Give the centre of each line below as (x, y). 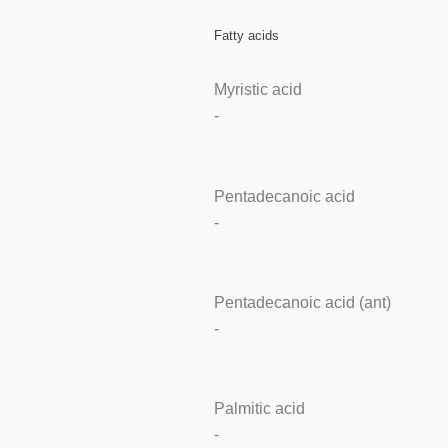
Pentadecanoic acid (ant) (302, 303)
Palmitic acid (259, 409)
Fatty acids (246, 35)
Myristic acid (257, 90)
